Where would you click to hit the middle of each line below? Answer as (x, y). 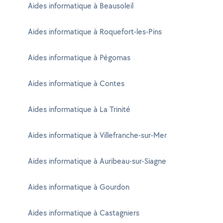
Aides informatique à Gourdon (79, 187)
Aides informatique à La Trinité (79, 109)
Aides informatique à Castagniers (84, 213)
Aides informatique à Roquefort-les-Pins (95, 32)
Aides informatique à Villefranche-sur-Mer (97, 135)
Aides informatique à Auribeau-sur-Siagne (97, 161)
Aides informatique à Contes (76, 83)
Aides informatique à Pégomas (79, 57)
